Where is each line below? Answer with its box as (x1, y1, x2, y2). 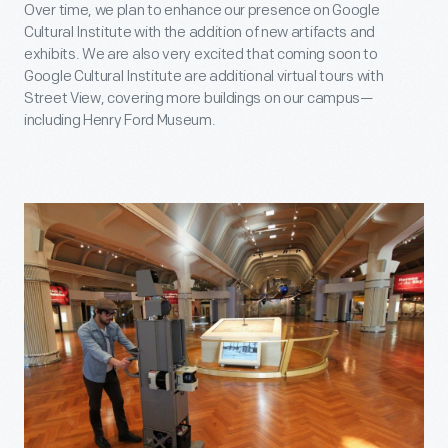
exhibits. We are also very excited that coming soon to (24, 45, 378, 65)
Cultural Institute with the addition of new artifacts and (24, 23, 375, 43)
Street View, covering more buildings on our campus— (24, 89, 374, 109)
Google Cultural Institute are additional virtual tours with (24, 67, 384, 87)
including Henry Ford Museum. (24, 111, 216, 131)
